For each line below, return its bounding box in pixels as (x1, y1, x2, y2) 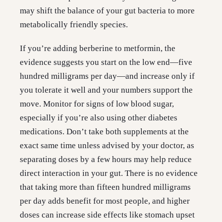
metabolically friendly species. (20, 20, 128, 30)
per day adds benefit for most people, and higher (20, 196, 190, 206)
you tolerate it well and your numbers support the (20, 85, 193, 95)
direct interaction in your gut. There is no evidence (20, 168, 198, 178)
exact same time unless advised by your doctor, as (20, 141, 194, 151)
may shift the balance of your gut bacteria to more (20, 6, 195, 16)
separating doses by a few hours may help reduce (20, 155, 192, 165)
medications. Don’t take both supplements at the (20, 127, 189, 137)
